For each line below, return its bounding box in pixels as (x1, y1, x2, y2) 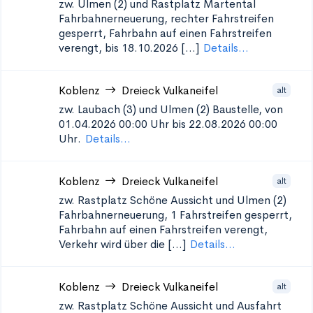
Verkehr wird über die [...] (59, 237, 186, 252)
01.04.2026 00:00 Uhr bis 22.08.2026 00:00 (59, 117, 277, 131)
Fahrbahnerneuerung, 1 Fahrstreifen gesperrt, (59, 208, 292, 222)
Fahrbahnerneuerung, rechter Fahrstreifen (59, 11, 274, 26)
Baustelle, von (212, 102, 283, 117)
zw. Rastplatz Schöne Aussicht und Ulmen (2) (59, 193, 286, 208)
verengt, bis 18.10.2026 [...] (59, 41, 199, 55)
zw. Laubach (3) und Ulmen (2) (59, 102, 210, 117)
